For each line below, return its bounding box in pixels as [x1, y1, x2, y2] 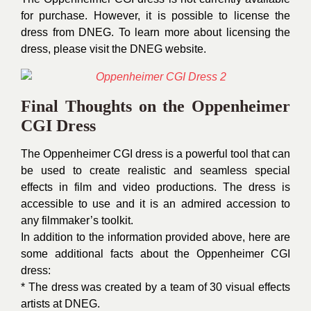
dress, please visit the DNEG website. [21, 43, 206, 55]
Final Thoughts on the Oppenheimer [21, 97, 290, 115]
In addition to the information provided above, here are [21, 231, 290, 243]
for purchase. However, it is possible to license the [21, 10, 290, 22]
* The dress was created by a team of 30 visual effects [21, 281, 290, 293]
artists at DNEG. [21, 298, 100, 310]
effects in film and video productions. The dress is [21, 181, 290, 193]
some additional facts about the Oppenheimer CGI [21, 248, 290, 260]
